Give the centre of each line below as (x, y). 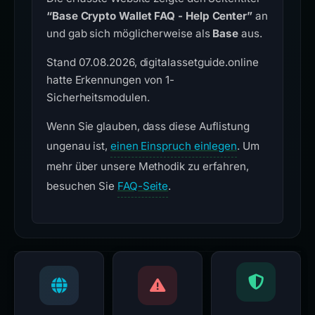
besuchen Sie (82, 186)
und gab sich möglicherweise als (130, 33)
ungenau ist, (78, 146)
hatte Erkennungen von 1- (111, 80)
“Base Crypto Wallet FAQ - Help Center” (149, 16)
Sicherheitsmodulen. (98, 97)
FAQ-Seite (143, 186)
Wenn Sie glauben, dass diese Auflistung (148, 126)
